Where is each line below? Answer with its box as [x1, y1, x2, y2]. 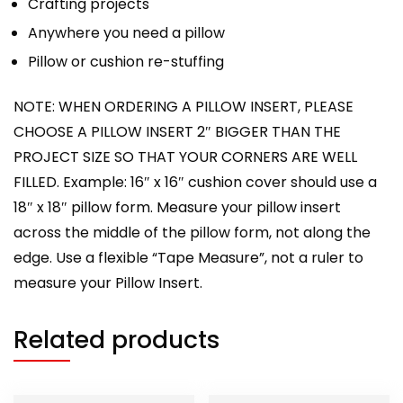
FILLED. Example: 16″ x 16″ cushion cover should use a [13, 171, 377, 193]
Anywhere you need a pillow [28, 22, 225, 43]
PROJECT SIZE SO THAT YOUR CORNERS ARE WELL [13, 146, 357, 167]
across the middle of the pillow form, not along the [13, 221, 371, 243]
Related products [13, 322, 220, 356]
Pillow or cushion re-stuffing [28, 50, 224, 72]
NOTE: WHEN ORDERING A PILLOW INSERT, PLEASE [13, 95, 354, 117]
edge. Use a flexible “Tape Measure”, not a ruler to [13, 246, 363, 268]
